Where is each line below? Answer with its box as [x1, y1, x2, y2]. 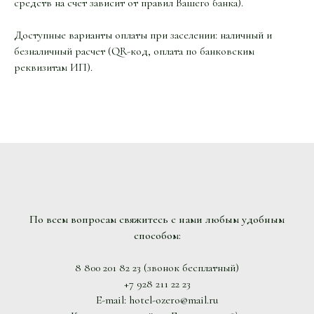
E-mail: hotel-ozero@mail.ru [96, 292, 218, 307]
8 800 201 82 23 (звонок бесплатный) [75, 260, 239, 275]
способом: [133, 228, 181, 243]
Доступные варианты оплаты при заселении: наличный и [14, 27, 272, 42]
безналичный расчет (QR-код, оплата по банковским [14, 43, 254, 58]
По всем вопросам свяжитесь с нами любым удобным [29, 212, 285, 226]
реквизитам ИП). [14, 60, 93, 74]
